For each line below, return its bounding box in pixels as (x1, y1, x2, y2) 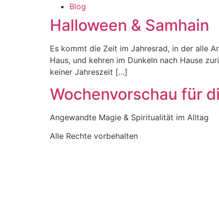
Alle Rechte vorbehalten (50, 131, 138, 141)
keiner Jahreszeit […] (50, 67, 128, 77)
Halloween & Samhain (50, 16, 209, 35)
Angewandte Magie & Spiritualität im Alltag (50, 112, 209, 122)
